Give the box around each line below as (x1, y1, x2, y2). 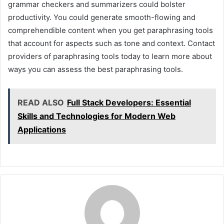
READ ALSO (17, 97, 64, 107)
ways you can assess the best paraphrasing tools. (8, 64, 183, 74)
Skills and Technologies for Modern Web (17, 110, 175, 121)
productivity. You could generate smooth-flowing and (8, 12, 195, 22)
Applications (17, 124, 66, 134)
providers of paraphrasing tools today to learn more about (8, 51, 212, 61)
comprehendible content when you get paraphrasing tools (8, 25, 213, 35)
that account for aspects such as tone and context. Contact (8, 38, 215, 48)
